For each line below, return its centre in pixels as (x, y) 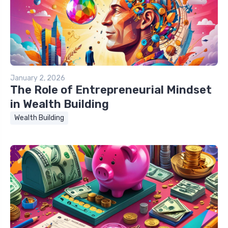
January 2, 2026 (38, 78)
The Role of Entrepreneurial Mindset (111, 90)
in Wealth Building (60, 104)
